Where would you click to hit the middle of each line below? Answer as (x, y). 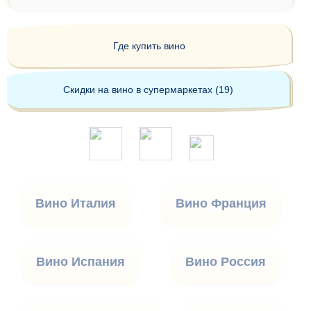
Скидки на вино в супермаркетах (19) (149, 89)
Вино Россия (226, 261)
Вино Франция (221, 203)
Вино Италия (76, 203)
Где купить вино (150, 45)
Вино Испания (80, 261)
